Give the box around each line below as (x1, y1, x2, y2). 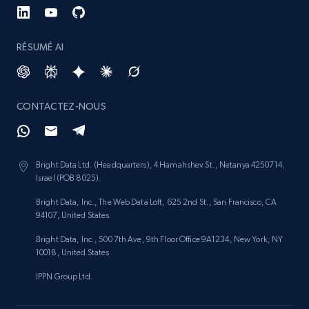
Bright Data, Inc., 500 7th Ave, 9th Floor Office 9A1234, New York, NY (36, 235, 283, 245)
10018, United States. (36, 248, 112, 258)
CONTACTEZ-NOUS (17, 101, 106, 112)
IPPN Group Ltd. (36, 272, 93, 282)
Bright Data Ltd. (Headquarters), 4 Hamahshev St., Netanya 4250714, (36, 160, 285, 170)
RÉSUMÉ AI (17, 41, 64, 53)
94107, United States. (36, 210, 112, 221)
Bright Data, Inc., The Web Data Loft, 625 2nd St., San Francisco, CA (36, 197, 277, 208)
